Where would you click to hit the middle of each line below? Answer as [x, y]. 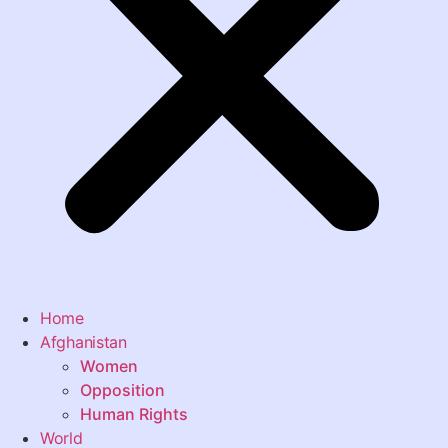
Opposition [122, 390]
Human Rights [134, 414]
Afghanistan [83, 342]
